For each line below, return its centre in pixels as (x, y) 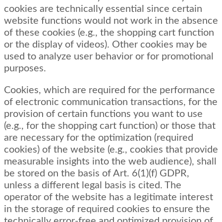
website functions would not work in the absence (111, 21)
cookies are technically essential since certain (103, 9)
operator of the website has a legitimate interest (109, 197)
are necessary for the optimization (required (99, 138)
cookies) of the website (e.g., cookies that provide (111, 150)
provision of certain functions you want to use (103, 114)
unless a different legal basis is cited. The (93, 186)
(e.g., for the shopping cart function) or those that (110, 126)
